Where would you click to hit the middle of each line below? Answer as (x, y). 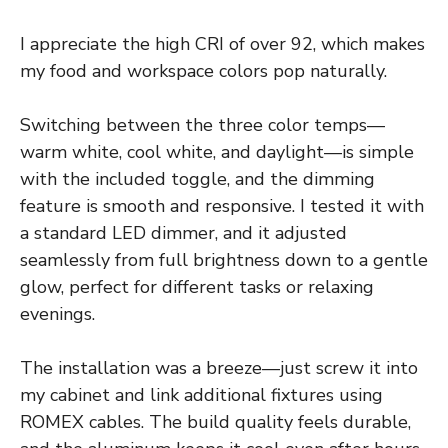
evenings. (57, 313)
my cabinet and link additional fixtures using (201, 394)
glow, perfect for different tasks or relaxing (197, 286)
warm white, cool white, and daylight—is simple (217, 151)
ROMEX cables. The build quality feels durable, (215, 421)
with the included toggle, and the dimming (197, 178)
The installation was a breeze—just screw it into (219, 367)
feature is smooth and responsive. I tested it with (222, 205)
